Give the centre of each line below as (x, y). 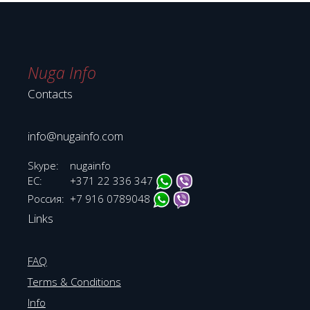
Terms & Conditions (74, 282)
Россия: (48, 199)
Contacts (50, 94)
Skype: (43, 165)
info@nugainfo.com (75, 136)
